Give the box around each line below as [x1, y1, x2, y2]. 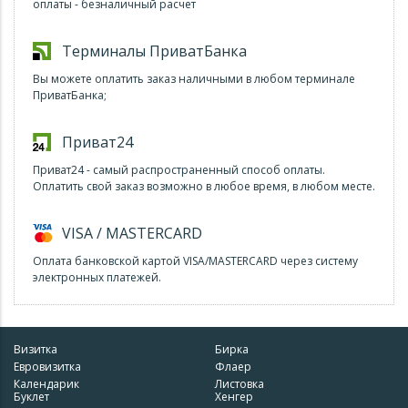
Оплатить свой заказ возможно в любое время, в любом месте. [33, 178, 375, 194]
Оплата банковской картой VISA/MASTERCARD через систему [33, 253, 358, 269]
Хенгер [215, 389, 253, 404]
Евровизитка [14, 359, 81, 374]
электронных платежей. [33, 270, 161, 285]
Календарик [14, 376, 79, 392]
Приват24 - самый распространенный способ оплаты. [33, 162, 325, 178]
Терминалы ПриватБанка [62, 41, 247, 61]
